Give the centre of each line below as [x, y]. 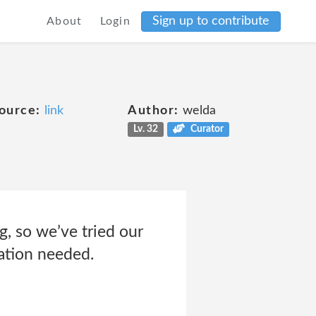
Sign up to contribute [211, 21]
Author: [153, 111]
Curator [206, 129]
